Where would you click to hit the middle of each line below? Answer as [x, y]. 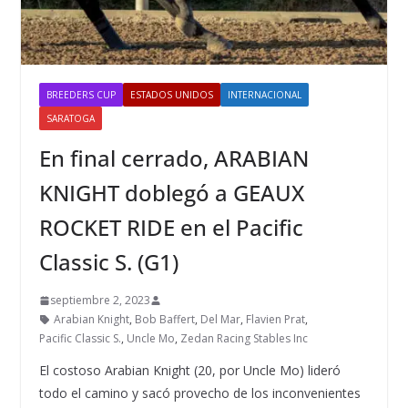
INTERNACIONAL [264, 95]
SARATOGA [70, 119]
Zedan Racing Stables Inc [244, 339]
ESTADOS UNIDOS [171, 95]
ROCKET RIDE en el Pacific [171, 228]
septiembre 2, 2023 [100, 301]
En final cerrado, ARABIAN [173, 158]
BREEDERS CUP [81, 95]
